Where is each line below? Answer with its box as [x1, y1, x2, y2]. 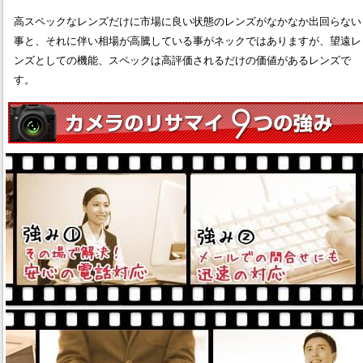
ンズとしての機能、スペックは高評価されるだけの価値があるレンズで [14, 53, 351, 66]
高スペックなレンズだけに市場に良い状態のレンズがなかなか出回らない [14, 15, 361, 28]
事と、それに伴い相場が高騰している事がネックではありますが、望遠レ [14, 34, 361, 47]
